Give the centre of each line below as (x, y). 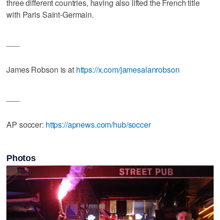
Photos (21, 158)
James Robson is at (41, 69)
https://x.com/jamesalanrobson (128, 69)
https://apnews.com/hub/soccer (98, 124)
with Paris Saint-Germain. (50, 14)
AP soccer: (26, 124)
